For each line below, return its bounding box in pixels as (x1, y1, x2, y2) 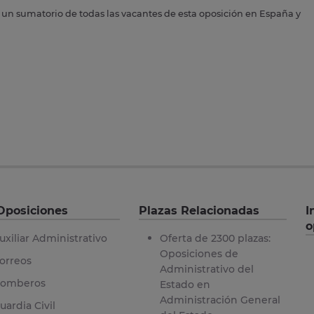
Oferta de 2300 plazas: (159, 231, 271, 245)
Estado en (159, 278, 210, 291)
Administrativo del (159, 262, 254, 275)
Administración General (159, 293, 280, 306)
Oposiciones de (159, 247, 238, 260)
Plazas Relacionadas (138, 203, 259, 217)
